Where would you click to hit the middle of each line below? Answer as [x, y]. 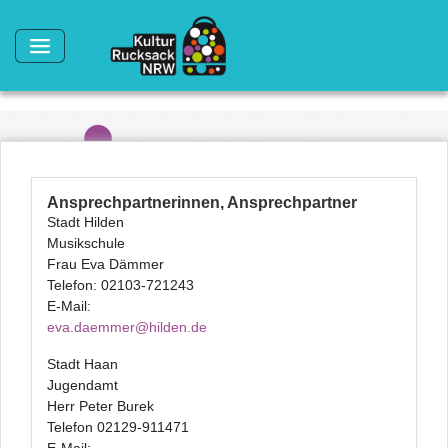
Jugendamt [82, 385]
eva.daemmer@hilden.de [127, 327]
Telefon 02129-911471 [118, 427]
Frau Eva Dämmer [105, 264]
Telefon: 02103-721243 [120, 285]
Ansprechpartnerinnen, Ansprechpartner [202, 202]
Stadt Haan [82, 364]
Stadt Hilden [85, 222]
